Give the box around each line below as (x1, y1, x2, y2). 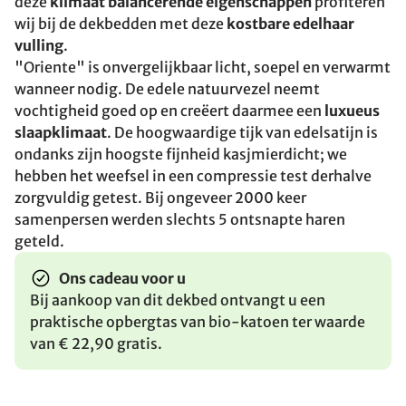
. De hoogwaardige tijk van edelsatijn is (107, 123, 378, 141)
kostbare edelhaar (227, 14, 354, 33)
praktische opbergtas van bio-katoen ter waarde (30, 313, 365, 331)
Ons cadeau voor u (59, 269, 186, 287)
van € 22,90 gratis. (30, 334, 162, 353)
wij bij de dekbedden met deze (14, 14, 227, 33)
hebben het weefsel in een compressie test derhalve (14, 167, 372, 185)
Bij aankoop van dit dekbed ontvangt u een (30, 291, 325, 309)
